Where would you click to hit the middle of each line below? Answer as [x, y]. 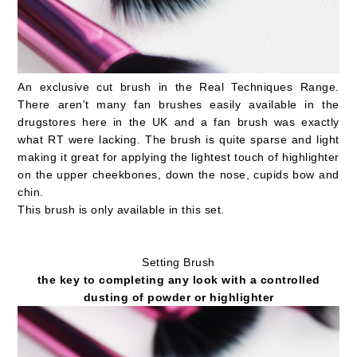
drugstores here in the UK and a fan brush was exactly [178, 122]
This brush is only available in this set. [121, 209]
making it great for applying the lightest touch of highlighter [178, 157]
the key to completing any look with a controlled [178, 279]
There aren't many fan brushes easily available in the [178, 104]
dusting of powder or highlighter [178, 297]
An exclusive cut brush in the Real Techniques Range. [178, 86]
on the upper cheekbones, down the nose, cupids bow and [178, 174]
